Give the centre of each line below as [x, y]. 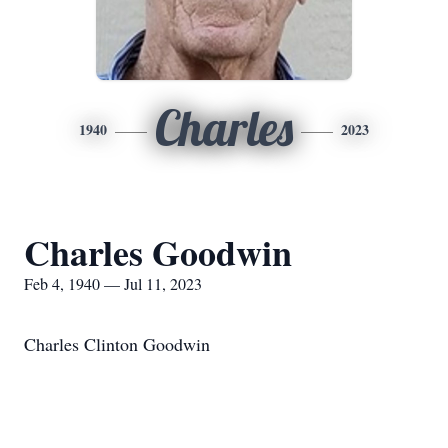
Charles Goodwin [158, 252]
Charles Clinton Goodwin [117, 344]
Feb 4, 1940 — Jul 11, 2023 [113, 283]
